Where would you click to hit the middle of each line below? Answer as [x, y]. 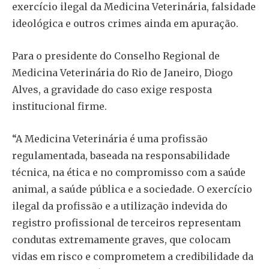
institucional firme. [59, 107]
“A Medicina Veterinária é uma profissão [110, 139]
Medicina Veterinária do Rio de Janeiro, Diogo [122, 73]
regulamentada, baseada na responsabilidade [121, 156]
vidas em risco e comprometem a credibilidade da [133, 257]
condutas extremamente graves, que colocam [121, 240]
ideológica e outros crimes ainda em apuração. [125, 24]
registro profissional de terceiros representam [126, 223]
